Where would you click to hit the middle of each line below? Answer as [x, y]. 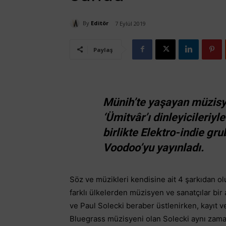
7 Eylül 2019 [130, 23]
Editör [100, 23]
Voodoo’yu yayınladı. [154, 147]
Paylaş [103, 49]
